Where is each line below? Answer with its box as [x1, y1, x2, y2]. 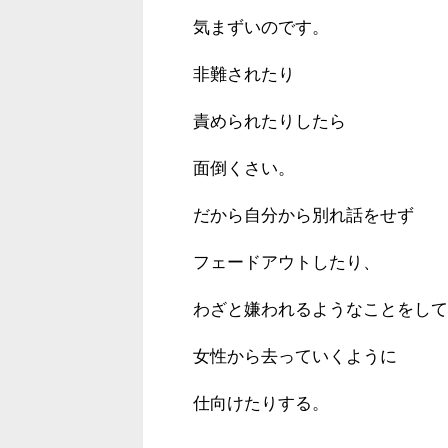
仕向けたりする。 [193, 393, 329, 413]
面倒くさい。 [193, 158, 295, 178]
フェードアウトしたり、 [193, 252, 380, 272]
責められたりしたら [193, 111, 346, 131]
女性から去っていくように [193, 346, 397, 366]
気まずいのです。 [193, 17, 329, 37]
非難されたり [193, 64, 295, 84]
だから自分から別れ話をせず [193, 205, 414, 225]
